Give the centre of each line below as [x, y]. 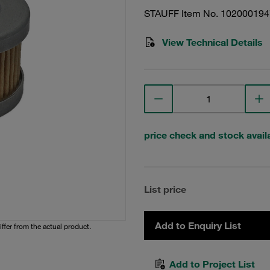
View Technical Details [212, 42]
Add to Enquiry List [198, 225]
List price [165, 189]
